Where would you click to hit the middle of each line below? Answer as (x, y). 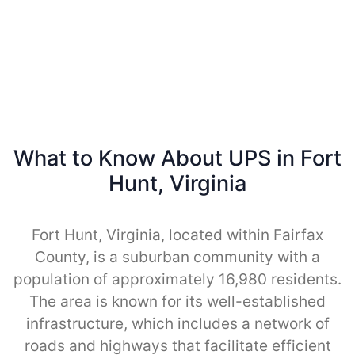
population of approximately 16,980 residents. (177, 279)
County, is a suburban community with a (177, 257)
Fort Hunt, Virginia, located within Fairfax (177, 235)
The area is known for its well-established (177, 301)
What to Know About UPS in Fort (177, 158)
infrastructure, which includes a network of (177, 323)
